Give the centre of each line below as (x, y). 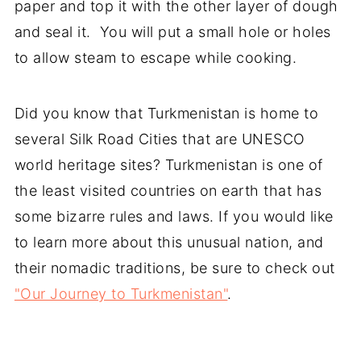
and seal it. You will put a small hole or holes (172, 32)
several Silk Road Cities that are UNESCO (160, 139)
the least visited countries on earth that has (168, 191)
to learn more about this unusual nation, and (169, 243)
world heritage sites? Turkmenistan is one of (168, 165)
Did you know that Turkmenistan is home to (166, 114)
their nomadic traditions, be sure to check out (174, 268)
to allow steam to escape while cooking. (158, 58)
